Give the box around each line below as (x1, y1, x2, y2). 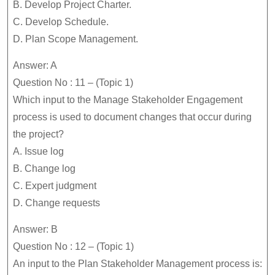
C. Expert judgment (13, 180, 96, 191)
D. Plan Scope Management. (13, 34, 138, 44)
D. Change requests (13, 198, 100, 208)
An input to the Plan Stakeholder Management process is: (13, 258, 262, 269)
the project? (13, 129, 64, 139)
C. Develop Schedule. (13, 17, 109, 27)
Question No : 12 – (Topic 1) (13, 241, 134, 252)
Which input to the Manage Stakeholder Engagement (13, 95, 242, 105)
